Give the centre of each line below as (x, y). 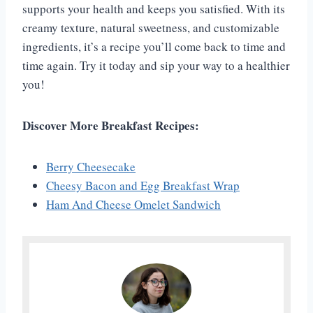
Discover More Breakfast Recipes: (111, 126)
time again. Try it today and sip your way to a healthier (156, 66)
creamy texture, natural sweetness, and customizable (151, 28)
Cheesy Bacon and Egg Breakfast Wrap (143, 186)
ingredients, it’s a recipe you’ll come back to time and (154, 47)
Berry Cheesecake (91, 167)
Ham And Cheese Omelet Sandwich (133, 205)
